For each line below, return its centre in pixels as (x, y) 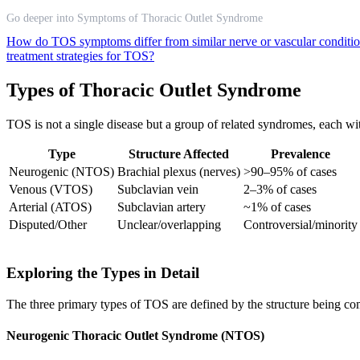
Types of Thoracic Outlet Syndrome (154, 90)
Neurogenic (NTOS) (61, 172)
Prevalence (301, 154)
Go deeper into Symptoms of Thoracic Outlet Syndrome (135, 18)
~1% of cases (277, 207)
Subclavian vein (158, 190)
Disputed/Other (48, 225)
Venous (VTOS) (51, 190)
